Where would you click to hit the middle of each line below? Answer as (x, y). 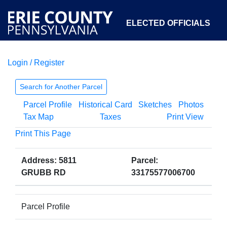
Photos (191, 105)
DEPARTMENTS (116, 70)
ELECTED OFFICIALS (168, 23)
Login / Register (36, 63)
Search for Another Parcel (61, 87)
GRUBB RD (44, 173)
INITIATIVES (187, 70)
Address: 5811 (49, 160)
